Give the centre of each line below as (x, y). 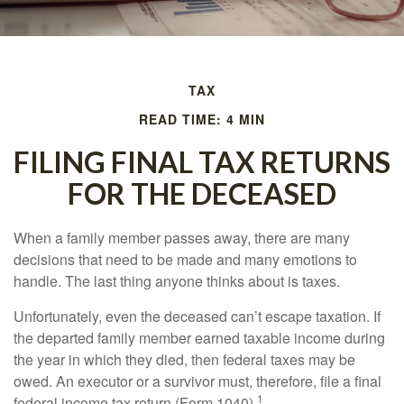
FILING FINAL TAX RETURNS (202, 162)
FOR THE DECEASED (202, 193)
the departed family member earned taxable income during (199, 338)
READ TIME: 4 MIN (202, 119)
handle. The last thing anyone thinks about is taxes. (177, 281)
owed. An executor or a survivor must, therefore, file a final (197, 381)
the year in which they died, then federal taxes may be (184, 359)
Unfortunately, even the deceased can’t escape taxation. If (197, 316)
